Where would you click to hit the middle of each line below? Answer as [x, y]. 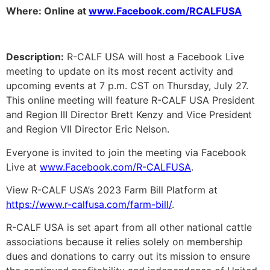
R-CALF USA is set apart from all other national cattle [129, 228]
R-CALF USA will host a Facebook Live [154, 57]
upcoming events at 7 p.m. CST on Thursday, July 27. [127, 86]
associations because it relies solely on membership [124, 242]
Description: [35, 57]
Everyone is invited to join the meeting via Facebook [126, 152]
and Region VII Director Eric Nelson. [88, 129]
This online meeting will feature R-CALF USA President [130, 100]
